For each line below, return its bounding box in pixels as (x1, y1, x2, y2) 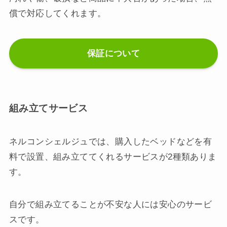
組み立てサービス (9, 103, 88, 114)
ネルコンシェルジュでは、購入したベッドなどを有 (9, 136, 212, 146)
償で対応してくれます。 (9, 8, 106, 18)
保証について (87, 48, 140, 58)
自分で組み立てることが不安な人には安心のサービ (9, 199, 212, 209)
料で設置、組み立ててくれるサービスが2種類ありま (9, 152, 217, 162)
